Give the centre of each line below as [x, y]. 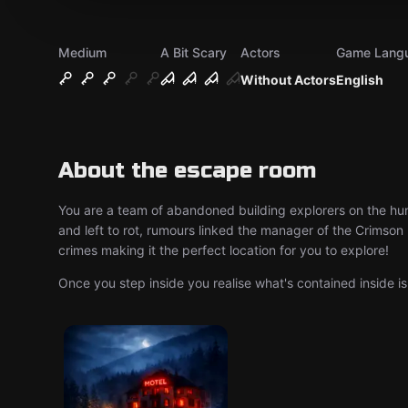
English [360, 80]
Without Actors [288, 80]
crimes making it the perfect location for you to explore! [225, 250]
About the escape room [187, 171]
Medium [82, 52]
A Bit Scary [194, 52]
